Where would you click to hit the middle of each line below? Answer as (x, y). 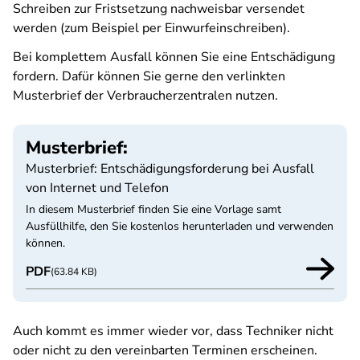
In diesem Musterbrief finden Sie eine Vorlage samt (153, 209)
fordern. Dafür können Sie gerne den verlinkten (149, 76)
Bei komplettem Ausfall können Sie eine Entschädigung (174, 57)
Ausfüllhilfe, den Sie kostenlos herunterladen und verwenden (180, 226)
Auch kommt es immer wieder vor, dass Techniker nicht (173, 331)
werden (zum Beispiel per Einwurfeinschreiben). (151, 28)
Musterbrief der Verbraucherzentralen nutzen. (145, 96)
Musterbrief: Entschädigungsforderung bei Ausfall (170, 169)
